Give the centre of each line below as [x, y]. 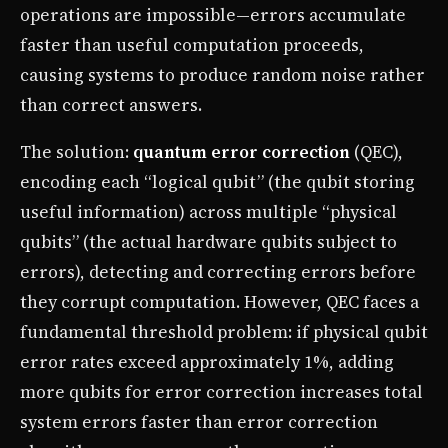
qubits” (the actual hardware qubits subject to [208, 241]
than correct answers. [111, 104]
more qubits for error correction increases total [221, 391]
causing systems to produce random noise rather [222, 74]
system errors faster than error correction [199, 421]
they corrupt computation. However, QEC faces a [219, 301]
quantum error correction [241, 151]
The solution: [76, 151]
